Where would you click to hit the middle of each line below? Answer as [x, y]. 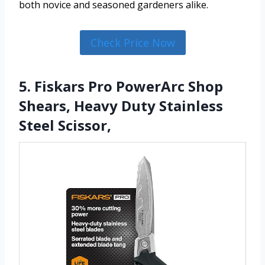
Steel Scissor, [65, 125]
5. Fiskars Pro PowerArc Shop [121, 86]
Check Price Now [132, 42]
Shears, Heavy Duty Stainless [121, 105]
